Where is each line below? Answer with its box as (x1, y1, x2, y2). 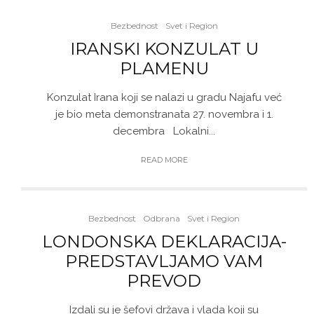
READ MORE (140, 155, 188, 165)
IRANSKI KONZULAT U (69, 39, 259, 59)
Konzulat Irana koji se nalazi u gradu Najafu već (46, 91, 282, 104)
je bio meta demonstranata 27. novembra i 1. (55, 108, 273, 121)
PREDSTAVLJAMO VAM (65, 251, 263, 271)
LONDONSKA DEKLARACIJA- (41, 231, 287, 252)
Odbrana (143, 213, 180, 224)
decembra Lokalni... (113, 125, 215, 137)
